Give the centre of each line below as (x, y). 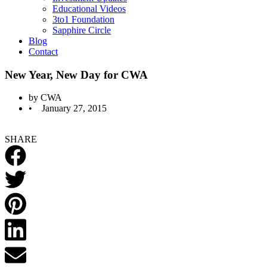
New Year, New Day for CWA (76, 74)
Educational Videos (89, 9)
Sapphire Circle (82, 30)
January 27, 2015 (74, 108)
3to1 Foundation (83, 19)
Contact (43, 52)
